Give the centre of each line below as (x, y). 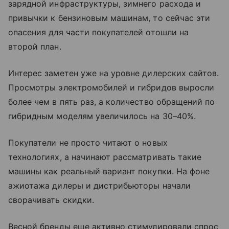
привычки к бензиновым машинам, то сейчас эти (109, 18)
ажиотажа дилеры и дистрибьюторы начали (99, 186)
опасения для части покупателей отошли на (98, 32)
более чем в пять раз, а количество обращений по (112, 102)
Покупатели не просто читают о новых (88, 143)
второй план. (35, 47)
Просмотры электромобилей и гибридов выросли (111, 88)
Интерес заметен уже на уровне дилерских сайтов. (114, 73)
